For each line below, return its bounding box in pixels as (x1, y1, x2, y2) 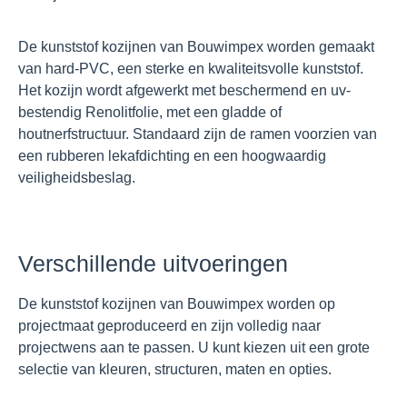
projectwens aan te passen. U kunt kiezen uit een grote (18, 340, 370, 356)
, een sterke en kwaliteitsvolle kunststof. (110, 61, 363, 77)
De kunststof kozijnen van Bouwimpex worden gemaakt (18, 39, 374, 55)
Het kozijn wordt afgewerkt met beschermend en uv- (18, 83, 351, 99)
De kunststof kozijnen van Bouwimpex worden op (18, 296, 335, 313)
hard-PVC (45, 61, 110, 77)
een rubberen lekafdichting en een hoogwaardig (18, 148, 326, 164)
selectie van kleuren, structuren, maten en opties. (18, 362, 332, 378)
